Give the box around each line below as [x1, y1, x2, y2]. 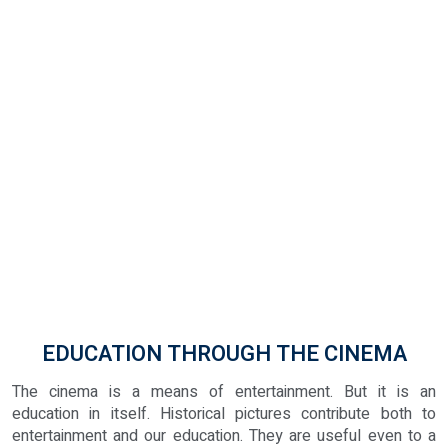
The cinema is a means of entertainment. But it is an [12, 379, 436, 404]
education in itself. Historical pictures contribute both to [12, 401, 436, 426]
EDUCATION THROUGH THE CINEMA [41, 337, 407, 370]
